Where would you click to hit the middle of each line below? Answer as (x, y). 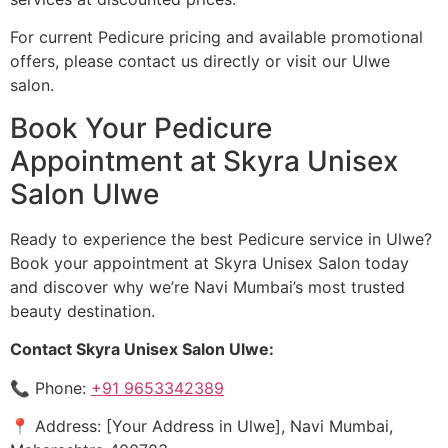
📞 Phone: (50, 387)
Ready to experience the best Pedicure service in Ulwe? (221, 238)
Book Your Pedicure (141, 127)
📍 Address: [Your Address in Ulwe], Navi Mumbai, (201, 425)
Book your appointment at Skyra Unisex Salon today (209, 262)
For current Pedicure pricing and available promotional (216, 37)
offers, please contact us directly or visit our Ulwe (200, 61)
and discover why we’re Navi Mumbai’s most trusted (207, 286)
